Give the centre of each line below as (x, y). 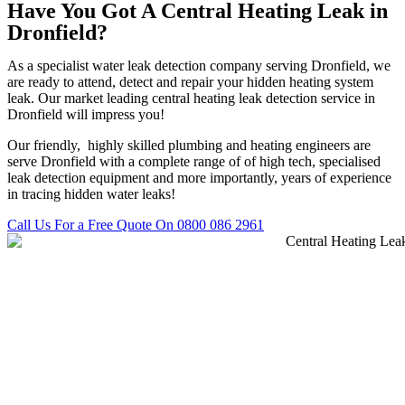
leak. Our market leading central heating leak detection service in (191, 98)
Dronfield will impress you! (86, 114)
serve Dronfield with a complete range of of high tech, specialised (194, 161)
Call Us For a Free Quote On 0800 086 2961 (136, 225)
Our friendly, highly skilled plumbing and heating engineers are (189, 145)
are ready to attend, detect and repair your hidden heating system (190, 82)
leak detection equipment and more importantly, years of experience (199, 178)
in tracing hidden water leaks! (91, 194)
